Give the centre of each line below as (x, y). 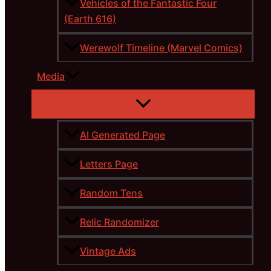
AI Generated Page (122, 135)
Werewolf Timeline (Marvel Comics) (161, 48)
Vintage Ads (108, 251)
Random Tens (111, 193)
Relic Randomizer (119, 222)
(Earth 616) (90, 19)
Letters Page (109, 164)
